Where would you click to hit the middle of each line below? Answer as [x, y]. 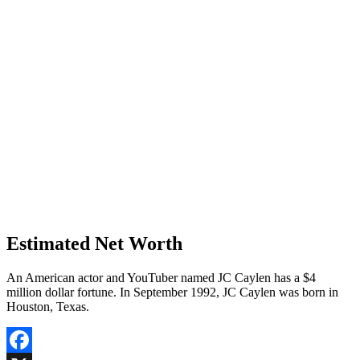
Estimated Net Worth [94, 244]
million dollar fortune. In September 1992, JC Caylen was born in [172, 292]
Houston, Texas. [48, 307]
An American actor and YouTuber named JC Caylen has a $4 [161, 278]
